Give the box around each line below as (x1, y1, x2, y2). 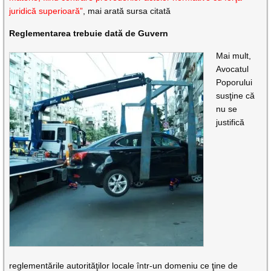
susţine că (216, 91, 255, 101)
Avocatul (216, 64, 249, 74)
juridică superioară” (9, 6, 83, 16)
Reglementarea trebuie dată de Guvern (9, 28, 169, 39)
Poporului (216, 77, 253, 88)
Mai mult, (216, 51, 252, 61)
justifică (216, 117, 245, 128)
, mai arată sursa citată (83, 6, 171, 16)
